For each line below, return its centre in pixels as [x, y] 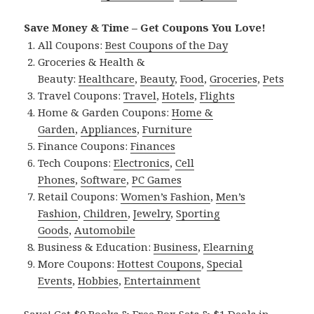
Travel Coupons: [81, 96]
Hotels [178, 96]
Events [55, 281]
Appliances [109, 129]
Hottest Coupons [159, 264]
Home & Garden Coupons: [105, 112]
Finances [153, 146]
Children [106, 213]
